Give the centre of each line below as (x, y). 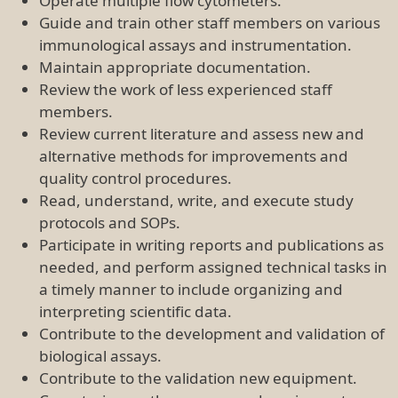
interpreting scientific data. (135, 311)
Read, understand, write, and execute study (196, 200)
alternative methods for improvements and (194, 155)
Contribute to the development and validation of (212, 333)
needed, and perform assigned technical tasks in (213, 267)
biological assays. (100, 355)
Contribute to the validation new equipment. (198, 378)
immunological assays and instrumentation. (195, 44)
